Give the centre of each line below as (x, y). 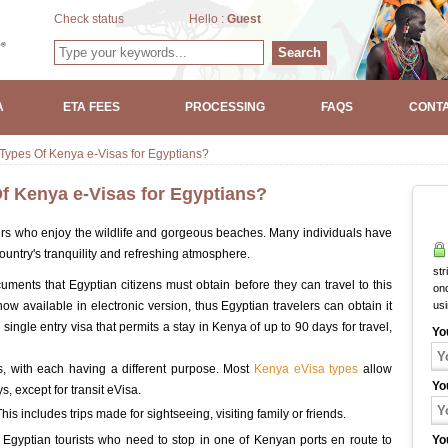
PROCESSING (224, 107)
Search (299, 52)
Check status (89, 19)
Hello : (208, 19)
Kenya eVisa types (306, 369)
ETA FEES (91, 107)
